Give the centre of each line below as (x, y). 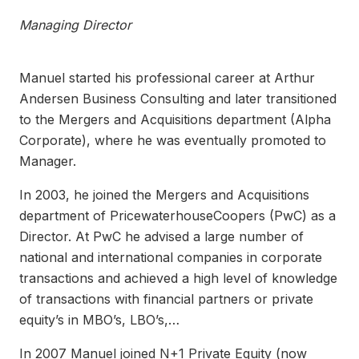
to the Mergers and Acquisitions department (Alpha (175, 120)
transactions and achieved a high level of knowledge (178, 278)
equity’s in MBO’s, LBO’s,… (99, 320)
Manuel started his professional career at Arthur (167, 78)
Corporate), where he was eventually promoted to (173, 141)
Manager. (48, 161)
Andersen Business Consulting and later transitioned (178, 99)
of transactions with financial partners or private (166, 299)
